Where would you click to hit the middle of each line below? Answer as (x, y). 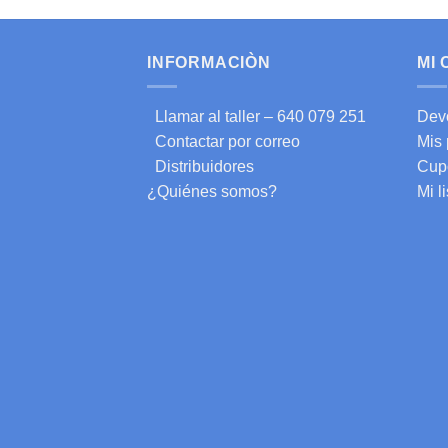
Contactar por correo (223, 142)
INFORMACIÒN (209, 62)
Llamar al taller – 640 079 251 (256, 117)
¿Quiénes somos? (212, 192)
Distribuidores (200, 167)
